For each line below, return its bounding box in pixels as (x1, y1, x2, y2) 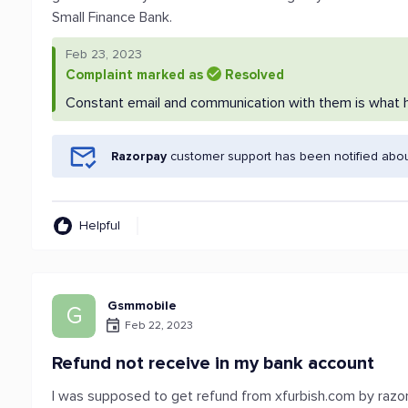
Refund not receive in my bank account (52, 352, 375, 374)
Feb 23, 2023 (66, 46, 143, 62)
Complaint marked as (66, 66, 208, 83)
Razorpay (111, 148, 168, 164)
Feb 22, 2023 (125, 318, 194, 332)
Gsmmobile (107, 298, 178, 313)
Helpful (79, 218, 121, 233)
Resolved (225, 66, 285, 83)
